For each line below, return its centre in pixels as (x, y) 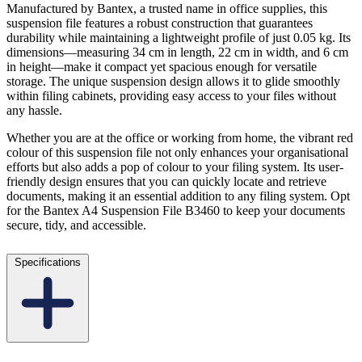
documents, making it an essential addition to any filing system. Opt (178, 196)
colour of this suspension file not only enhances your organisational (177, 153)
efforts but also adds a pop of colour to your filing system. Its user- (175, 167)
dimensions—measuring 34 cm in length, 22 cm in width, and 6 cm (177, 53)
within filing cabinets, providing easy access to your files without (171, 96)
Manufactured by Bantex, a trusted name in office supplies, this (167, 9)
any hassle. (34, 111)
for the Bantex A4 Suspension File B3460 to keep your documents (176, 211)
